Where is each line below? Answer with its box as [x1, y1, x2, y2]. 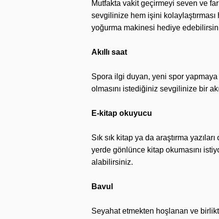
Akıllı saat [91, 48, 127, 56]
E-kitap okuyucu [91, 109, 152, 117]
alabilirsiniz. [91, 158, 133, 166]
